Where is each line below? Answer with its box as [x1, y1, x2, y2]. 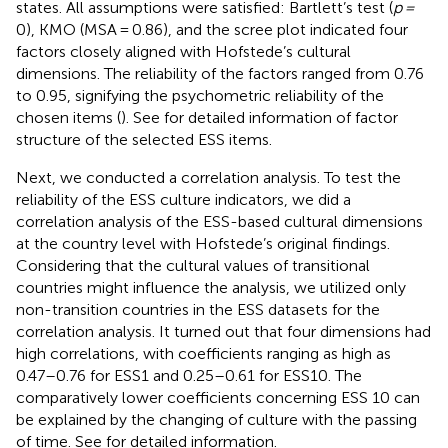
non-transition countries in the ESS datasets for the [16, 299, 380, 319]
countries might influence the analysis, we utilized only [16, 277, 406, 297]
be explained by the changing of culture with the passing [16, 409, 417, 429]
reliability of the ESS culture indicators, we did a [16, 189, 351, 209]
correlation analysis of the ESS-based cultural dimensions [16, 211, 423, 231]
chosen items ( [16, 107, 121, 127]
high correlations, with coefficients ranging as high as [16, 343, 391, 363]
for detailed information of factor [164, 107, 398, 127]
